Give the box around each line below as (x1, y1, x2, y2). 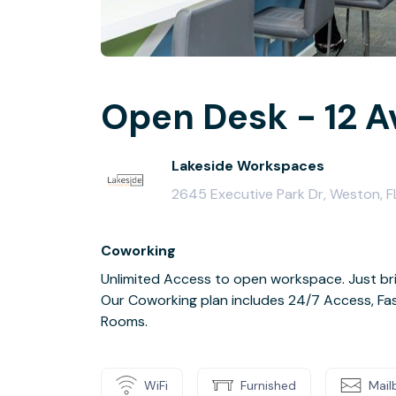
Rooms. (101, 312, 148, 331)
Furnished (240, 377, 296, 393)
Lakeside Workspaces (171, 156, 324, 175)
